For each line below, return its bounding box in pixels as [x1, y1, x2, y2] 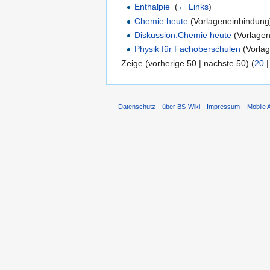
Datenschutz [118, 103, 155, 111]
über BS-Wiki [162, 103, 201, 111]
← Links [178, 2, 209, 12]
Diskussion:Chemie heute [134, 30, 232, 40]
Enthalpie [134, 2, 171, 12]
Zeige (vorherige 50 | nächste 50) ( [121, 58, 254, 68]
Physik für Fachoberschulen [134, 44, 241, 54]
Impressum [207, 103, 240, 111]
